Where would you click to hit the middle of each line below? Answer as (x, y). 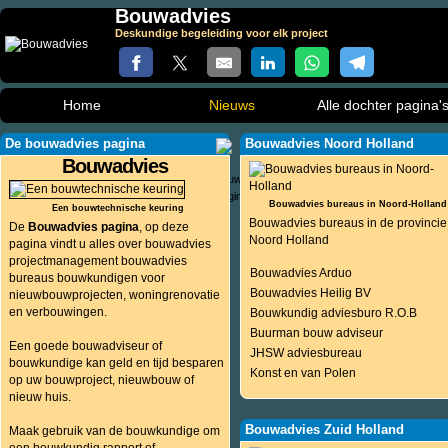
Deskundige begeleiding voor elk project (221, 33)
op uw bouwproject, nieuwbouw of (101, 380)
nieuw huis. (40, 397)
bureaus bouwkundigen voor (87, 278)
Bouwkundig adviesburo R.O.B (333, 313)
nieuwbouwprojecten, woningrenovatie (114, 295)
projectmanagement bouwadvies (98, 261)
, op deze (164, 227)
